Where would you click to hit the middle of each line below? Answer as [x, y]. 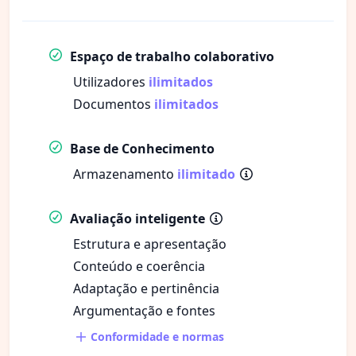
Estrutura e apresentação [150, 244]
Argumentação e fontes [144, 310]
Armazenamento [125, 174]
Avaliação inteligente [137, 218]
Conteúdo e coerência [139, 266]
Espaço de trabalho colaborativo [172, 56]
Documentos [114, 104]
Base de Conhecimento [142, 148]
